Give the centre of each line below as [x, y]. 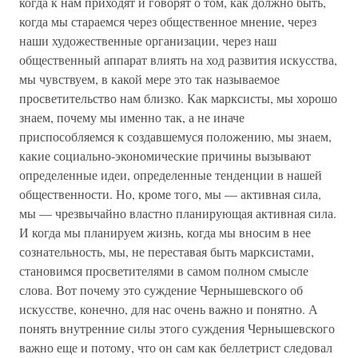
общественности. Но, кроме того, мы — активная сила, [170, 194]
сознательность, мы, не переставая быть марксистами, [167, 251]
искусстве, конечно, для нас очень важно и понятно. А [169, 309]
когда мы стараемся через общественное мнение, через [168, 21]
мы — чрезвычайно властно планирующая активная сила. [178, 213]
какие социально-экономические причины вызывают [165, 155]
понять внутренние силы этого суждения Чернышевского [177, 328]
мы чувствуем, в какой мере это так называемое [149, 79]
